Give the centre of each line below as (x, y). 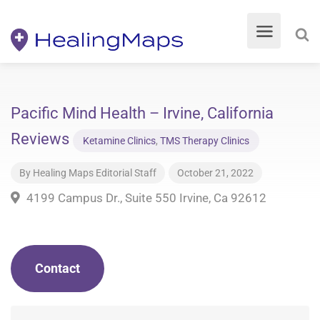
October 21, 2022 (215, 173)
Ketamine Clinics (119, 141)
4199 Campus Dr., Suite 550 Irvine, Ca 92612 (145, 198)
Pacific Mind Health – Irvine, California (142, 113)
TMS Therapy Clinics (205, 141)
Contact (57, 268)
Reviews (42, 139)
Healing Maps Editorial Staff (95, 173)
